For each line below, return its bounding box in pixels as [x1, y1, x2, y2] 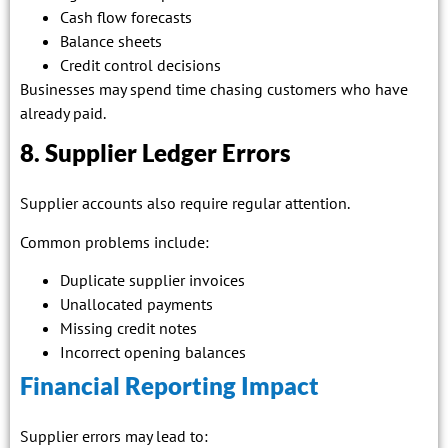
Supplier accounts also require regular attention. [20, 193, 350, 214]
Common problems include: [20, 231, 209, 252]
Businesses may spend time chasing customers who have [20, 78, 408, 99]
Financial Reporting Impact [20, 371, 319, 401]
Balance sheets [60, 30, 162, 51]
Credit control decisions [60, 54, 221, 75]
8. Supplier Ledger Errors [20, 138, 291, 168]
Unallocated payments [60, 294, 213, 315]
